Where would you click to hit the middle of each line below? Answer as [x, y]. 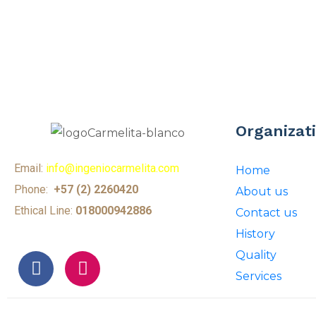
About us [262, 192]
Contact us [267, 213]
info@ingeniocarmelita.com [113, 168]
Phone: [34, 189]
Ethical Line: [45, 210]
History [256, 234]
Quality [256, 255]
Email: [30, 168]
